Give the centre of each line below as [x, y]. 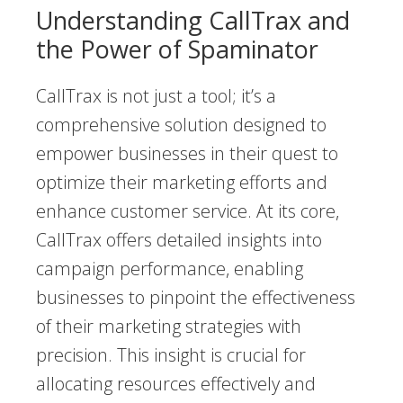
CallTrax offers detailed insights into [179, 240]
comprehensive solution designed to [181, 125]
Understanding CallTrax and [193, 21]
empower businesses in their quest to [187, 154]
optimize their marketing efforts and [182, 183]
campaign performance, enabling [170, 269]
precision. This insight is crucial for [171, 355]
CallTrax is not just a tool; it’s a [156, 96]
